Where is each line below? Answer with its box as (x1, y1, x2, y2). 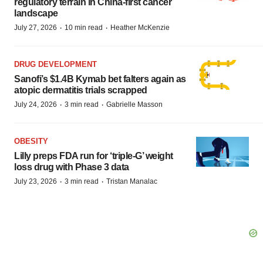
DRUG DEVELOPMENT (14, 60, 97, 69)
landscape (14, 8, 58, 18)
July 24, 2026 (14, 100, 57, 109)
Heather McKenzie (110, 23, 170, 32)
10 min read (65, 23, 103, 32)
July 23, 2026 (14, 177, 57, 186)
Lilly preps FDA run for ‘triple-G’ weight (14, 151, 173, 161)
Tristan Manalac (106, 177, 157, 186)
